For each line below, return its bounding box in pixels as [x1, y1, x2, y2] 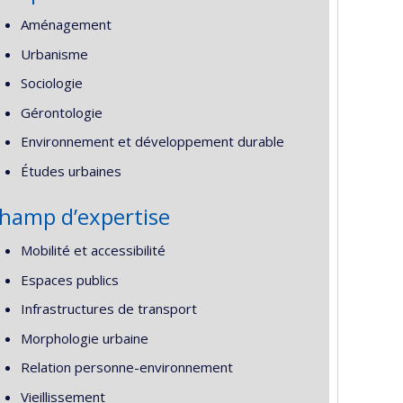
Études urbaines [20, 161, 121, 180]
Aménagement [20, 15, 112, 33]
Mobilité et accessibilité [20, 241, 166, 259]
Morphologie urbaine [20, 328, 148, 347]
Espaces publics [20, 270, 119, 289]
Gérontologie [20, 103, 103, 121]
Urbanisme [20, 44, 88, 63]
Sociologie [20, 74, 83, 92]
